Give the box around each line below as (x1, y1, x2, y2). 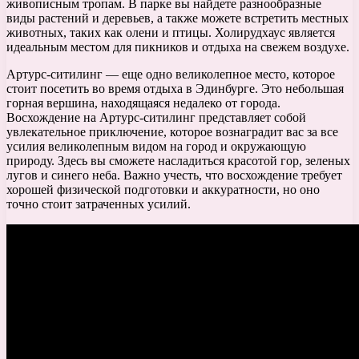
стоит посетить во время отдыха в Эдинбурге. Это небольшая (6, 82, 344, 96)
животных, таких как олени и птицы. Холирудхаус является (6, 26, 335, 40)
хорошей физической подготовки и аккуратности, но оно (6, 183, 320, 197)
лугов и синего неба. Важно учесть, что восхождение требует (6, 168, 342, 183)
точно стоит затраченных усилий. (6, 197, 191, 212)
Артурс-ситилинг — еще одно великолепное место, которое (6, 67, 335, 82)
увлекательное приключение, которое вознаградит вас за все (6, 125, 338, 139)
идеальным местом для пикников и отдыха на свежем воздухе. (6, 40, 349, 54)
